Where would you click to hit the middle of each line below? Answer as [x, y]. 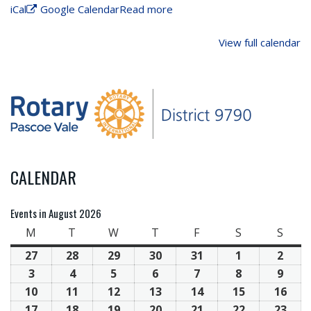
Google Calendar [80, 9]
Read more [146, 9]
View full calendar [260, 42]
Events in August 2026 [56, 213]
